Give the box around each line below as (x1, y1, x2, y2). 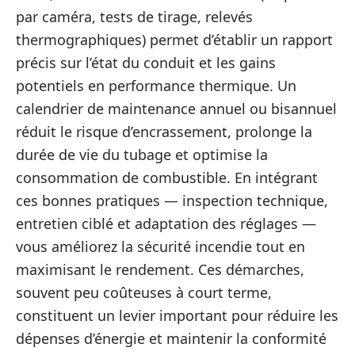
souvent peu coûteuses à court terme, (16, 282, 272, 302)
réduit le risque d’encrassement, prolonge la (16, 121, 312, 141)
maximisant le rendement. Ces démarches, (16, 259, 304, 279)
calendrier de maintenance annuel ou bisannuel (16, 98, 337, 118)
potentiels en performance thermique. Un (16, 75, 296, 95)
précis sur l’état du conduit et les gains (16, 52, 276, 72)
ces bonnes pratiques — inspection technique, (16, 190, 328, 210)
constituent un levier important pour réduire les (16, 305, 338, 325)
